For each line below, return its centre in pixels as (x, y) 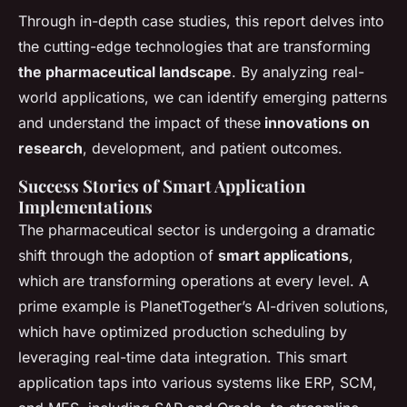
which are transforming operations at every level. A (194, 281)
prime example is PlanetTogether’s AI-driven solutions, (203, 306)
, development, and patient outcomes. (213, 148)
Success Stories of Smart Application (162, 186)
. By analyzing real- (298, 72)
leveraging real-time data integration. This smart (183, 357)
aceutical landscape (162, 72)
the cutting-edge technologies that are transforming (194, 46)
